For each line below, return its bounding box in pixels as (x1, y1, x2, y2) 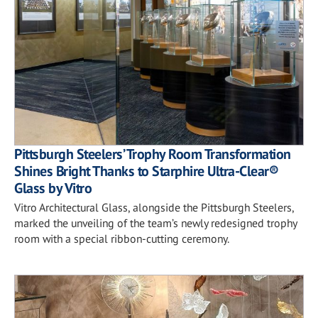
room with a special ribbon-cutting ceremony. (14, 231, 229, 246)
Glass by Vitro (14, 178, 92, 197)
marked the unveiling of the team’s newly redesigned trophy (14, 215, 297, 230)
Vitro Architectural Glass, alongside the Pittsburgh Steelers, (14, 199, 294, 214)
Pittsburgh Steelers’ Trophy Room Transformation (14, 144, 291, 163)
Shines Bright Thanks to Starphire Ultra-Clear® (14, 161, 278, 180)
